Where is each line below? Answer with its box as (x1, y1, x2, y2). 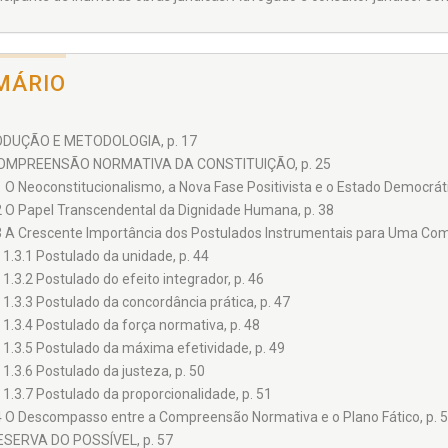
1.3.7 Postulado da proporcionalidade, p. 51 (2, 386, 272, 403)
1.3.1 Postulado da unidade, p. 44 (2, 248, 209, 265)
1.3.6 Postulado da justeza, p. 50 (2, 363, 205, 380)
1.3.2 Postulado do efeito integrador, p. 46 (2, 271, 264, 288)
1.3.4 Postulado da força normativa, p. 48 (2, 317, 260, 334)
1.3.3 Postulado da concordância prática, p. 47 (2, 294, 290, 311)
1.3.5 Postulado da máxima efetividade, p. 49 (2, 340, 285, 357)
